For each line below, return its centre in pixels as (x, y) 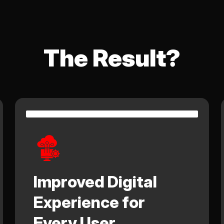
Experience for (89, 202)
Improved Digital (95, 182)
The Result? (112, 58)
